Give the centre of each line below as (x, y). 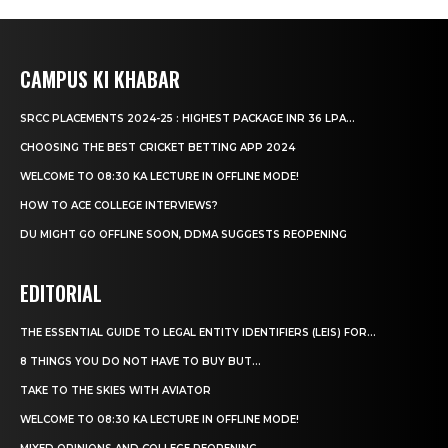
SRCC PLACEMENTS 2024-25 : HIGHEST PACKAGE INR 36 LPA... (187, 118)
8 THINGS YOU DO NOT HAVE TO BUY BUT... (140, 361)
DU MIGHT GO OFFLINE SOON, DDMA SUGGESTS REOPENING (183, 234)
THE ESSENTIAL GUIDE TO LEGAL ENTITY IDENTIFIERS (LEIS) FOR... (198, 332)
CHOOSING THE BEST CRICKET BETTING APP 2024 (157, 147)
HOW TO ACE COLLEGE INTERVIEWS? (119, 205)
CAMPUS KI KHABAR (100, 78)
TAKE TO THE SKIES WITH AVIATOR (115, 390)
